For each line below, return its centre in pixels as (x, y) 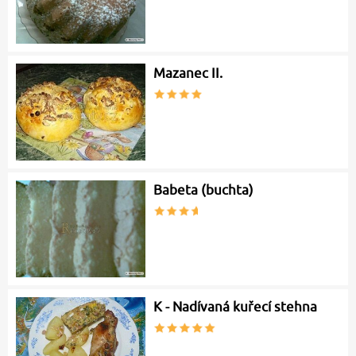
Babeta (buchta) (204, 190)
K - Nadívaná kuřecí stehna (236, 307)
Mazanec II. (188, 74)
